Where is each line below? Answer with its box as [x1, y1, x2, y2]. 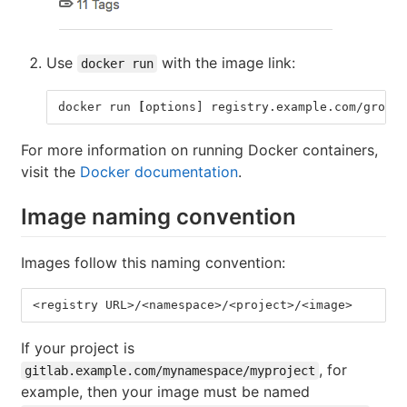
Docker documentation [80, 162, 238, 181]
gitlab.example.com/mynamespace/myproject [25, 362, 315, 378]
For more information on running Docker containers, [21, 140, 378, 159]
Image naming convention [21, 203, 296, 230]
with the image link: [157, 53, 295, 72]
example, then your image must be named [21, 382, 310, 401]
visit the [21, 162, 80, 181]
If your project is [21, 338, 134, 357]
